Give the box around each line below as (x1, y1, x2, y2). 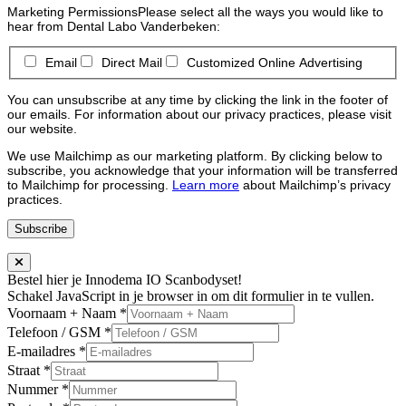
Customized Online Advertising (186, 55, 362, 71)
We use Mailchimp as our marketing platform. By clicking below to (7, 148, 382, 163)
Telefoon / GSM (7, 324, 104, 340)
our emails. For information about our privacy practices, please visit (7, 106, 391, 121)
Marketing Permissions (7, 5, 138, 20)
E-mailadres (7, 343, 79, 359)
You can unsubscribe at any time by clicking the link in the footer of (7, 92, 388, 107)
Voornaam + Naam (7, 304, 120, 321)
